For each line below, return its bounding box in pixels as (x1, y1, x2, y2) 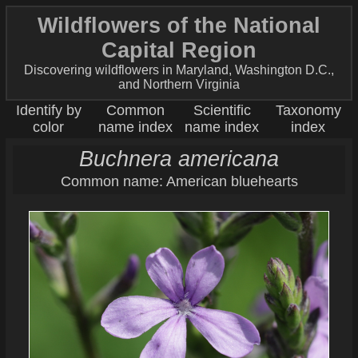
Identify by (15, 102, 82, 119)
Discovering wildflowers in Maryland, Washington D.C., (24, 63, 334, 78)
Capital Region (101, 38, 257, 63)
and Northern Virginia (118, 78, 240, 92)
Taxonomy (275, 102, 341, 119)
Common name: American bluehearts (60, 173, 298, 190)
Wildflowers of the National (38, 14, 320, 38)
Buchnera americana (79, 146, 279, 171)
